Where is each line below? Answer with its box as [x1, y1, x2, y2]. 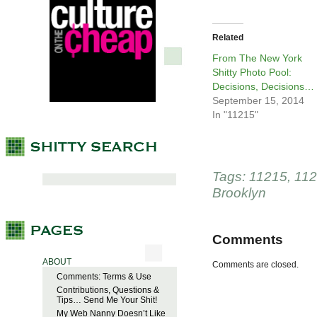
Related [212, 33, 243, 43]
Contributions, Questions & [57, 285, 159, 296]
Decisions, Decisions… [212, 81, 314, 93]
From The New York [212, 52, 302, 64]
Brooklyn [212, 185, 266, 201]
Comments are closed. [212, 260, 299, 270]
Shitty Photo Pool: [212, 67, 292, 79]
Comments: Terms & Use [57, 272, 151, 282]
